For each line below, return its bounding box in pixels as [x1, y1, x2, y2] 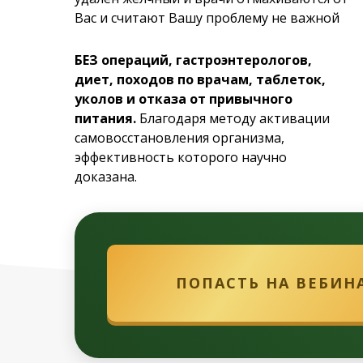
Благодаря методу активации [139, 109, 330, 127]
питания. [75, 109, 139, 127]
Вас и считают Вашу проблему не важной [75, 9, 340, 27]
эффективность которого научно [75, 148, 287, 166]
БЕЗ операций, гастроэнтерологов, [75, 51, 312, 69]
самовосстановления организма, [75, 129, 284, 147]
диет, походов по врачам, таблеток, [75, 70, 326, 88]
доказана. [75, 168, 137, 186]
